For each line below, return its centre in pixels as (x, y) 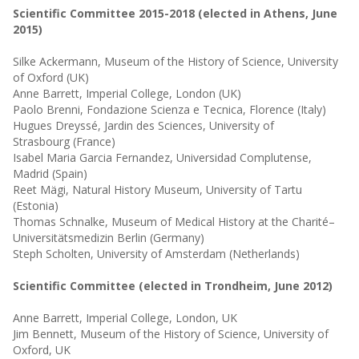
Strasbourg (41, 141)
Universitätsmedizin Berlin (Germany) (108, 238)
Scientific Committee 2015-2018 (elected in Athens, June (175, 13)
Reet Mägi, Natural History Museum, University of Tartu (157, 190)
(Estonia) (35, 206)
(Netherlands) (262, 254)
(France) (92, 141)
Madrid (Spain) (50, 173)
